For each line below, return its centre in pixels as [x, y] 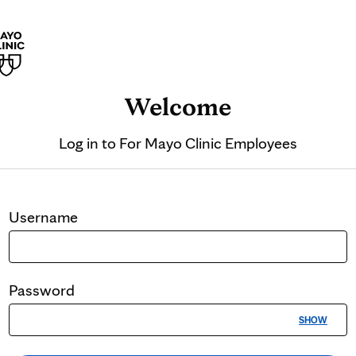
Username [43, 217]
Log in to [89, 143]
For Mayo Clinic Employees [208, 143]
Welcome [178, 106]
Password [42, 290]
